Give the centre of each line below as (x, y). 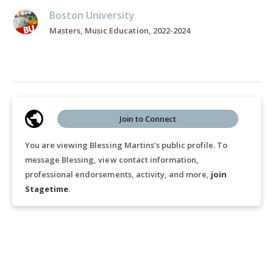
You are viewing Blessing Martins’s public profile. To (126, 145)
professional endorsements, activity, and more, (118, 174)
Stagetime (47, 189)
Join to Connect (148, 119)
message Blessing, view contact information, (112, 160)
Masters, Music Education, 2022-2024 (120, 30)
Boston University (92, 15)
